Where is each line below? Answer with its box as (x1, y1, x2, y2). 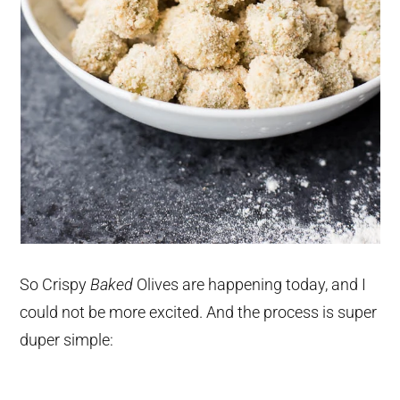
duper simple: (20, 330, 114, 350)
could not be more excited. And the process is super (20, 303, 378, 322)
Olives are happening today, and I (133, 275, 367, 295)
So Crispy (20, 275, 91, 295)
